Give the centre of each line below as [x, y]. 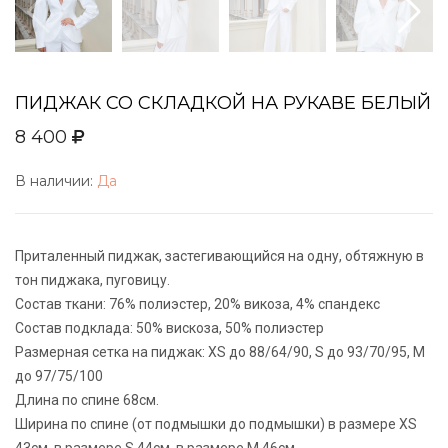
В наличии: [56, 181]
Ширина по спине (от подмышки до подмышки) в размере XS [216, 424]
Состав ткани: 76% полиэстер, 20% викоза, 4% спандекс [197, 304]
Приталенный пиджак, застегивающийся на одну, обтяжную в [219, 256]
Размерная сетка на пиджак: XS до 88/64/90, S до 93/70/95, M [220, 352]
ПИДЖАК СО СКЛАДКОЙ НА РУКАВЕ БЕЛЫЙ [223, 103]
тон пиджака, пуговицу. [92, 280]
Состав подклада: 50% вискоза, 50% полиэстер [169, 328]
